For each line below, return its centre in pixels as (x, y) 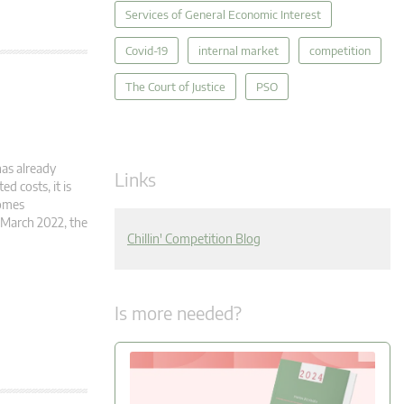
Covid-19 (147, 50)
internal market (239, 50)
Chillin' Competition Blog (194, 239)
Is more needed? (178, 312)
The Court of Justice (175, 87)
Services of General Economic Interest (223, 14)
